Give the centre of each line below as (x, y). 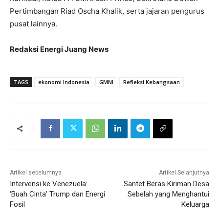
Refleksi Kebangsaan (152, 82)
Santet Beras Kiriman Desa (166, 184)
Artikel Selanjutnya (184, 172)
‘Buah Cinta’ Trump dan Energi (57, 194)
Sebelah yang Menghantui (168, 194)
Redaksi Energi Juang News (59, 49)
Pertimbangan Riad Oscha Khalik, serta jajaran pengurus (107, 11)
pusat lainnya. (33, 23)
